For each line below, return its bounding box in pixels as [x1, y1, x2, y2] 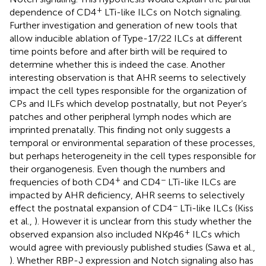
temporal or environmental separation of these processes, [9, 137, 255, 149]
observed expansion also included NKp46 [9, 229, 184, 240]
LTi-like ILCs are [166, 176, 236, 188]
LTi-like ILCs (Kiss [178, 202, 254, 214]
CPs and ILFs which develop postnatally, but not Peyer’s [9, 98, 247, 110]
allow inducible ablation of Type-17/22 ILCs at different [9, 33, 242, 45]
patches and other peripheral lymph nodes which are [9, 111, 232, 123]
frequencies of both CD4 [9, 176, 115, 188]
